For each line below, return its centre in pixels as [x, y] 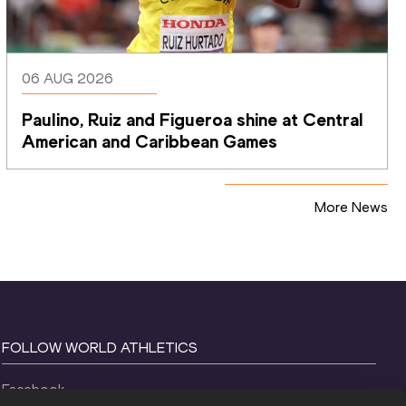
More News [351, 207]
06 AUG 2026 [68, 78]
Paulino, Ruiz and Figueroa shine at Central [193, 119]
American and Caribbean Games [150, 141]
